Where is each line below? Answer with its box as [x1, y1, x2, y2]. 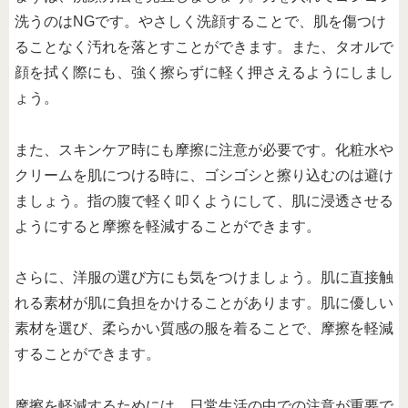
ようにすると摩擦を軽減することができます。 [15, 218, 321, 234]
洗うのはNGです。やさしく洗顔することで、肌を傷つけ [15, 13, 386, 29]
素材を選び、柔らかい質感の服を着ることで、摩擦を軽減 [15, 321, 393, 337]
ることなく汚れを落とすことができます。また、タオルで [15, 38, 393, 55]
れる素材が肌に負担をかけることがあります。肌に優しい [15, 295, 393, 311]
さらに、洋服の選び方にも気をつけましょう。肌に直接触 [15, 270, 393, 286]
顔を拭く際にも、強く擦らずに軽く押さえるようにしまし [15, 64, 393, 80]
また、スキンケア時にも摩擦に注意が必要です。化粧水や [15, 141, 393, 158]
